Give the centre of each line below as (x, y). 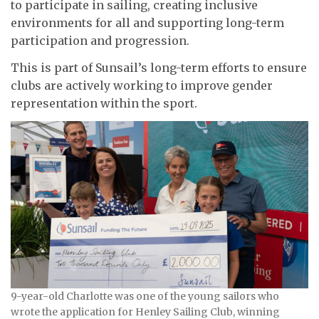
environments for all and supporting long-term (147, 23)
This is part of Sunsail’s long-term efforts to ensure (159, 67)
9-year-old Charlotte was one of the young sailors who (145, 297)
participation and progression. (100, 41)
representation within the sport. (104, 103)
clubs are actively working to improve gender (142, 85)
